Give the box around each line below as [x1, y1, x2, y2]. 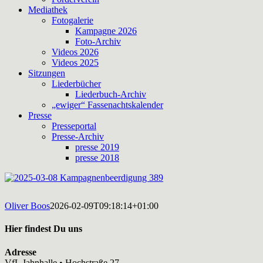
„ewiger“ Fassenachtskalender [52, 100, 163, 110]
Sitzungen [28, 68, 65, 78]
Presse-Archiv [52, 131, 104, 141]
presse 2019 [75, 142, 119, 152]
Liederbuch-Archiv [75, 89, 146, 99]
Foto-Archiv [75, 36, 121, 46]
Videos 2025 [52, 58, 99, 68]
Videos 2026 [52, 47, 99, 57]
